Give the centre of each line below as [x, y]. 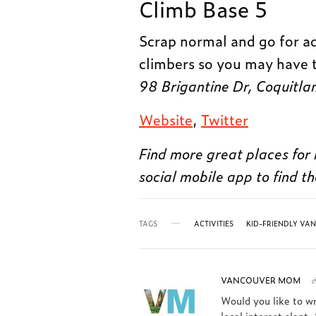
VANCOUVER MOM [261, 280]
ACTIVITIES [214, 223]
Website [166, 119]
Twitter [225, 119]
